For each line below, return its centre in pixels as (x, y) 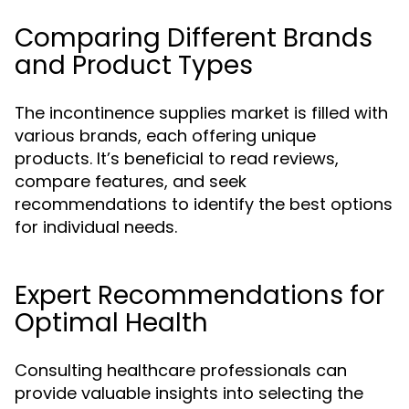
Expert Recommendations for (199, 295)
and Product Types (134, 65)
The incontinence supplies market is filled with (201, 113)
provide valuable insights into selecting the (189, 393)
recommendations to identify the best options (204, 204)
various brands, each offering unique (165, 136)
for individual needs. (96, 227)
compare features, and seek (131, 181)
